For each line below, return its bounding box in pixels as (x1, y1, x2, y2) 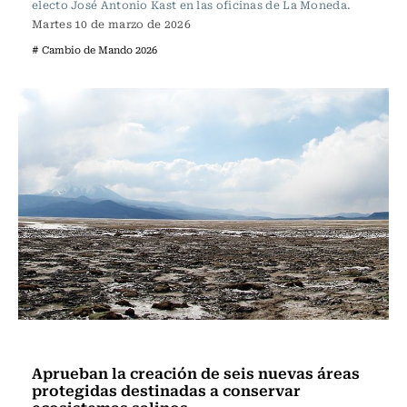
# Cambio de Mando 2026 (32, 42, 157, 57)
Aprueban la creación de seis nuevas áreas (32, 361, 360, 384)
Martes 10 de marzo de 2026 (32, 15, 191, 32)
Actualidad (36, 334, 106, 354)
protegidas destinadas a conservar (32, 378, 301, 402)
